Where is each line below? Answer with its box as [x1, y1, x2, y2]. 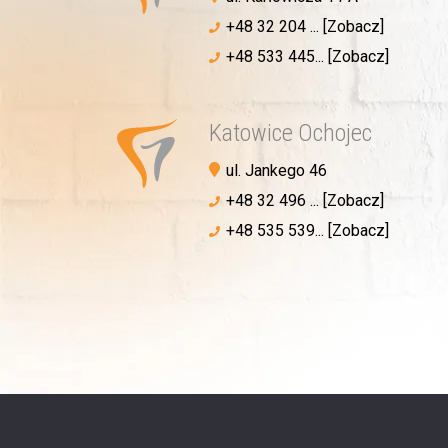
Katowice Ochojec [209, 118, 372, 147]
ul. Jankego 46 [226, 160, 327, 180]
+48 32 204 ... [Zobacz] [226, 16, 384, 36]
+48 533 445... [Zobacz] [226, 46, 389, 66]
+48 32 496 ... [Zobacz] [226, 190, 384, 210]
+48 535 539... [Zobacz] [226, 220, 389, 240]
